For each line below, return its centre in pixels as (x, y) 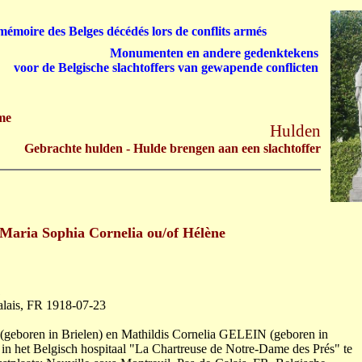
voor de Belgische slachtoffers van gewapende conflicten (166, 67)
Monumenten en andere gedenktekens (214, 53)
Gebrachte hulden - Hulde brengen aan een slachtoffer (173, 148)
